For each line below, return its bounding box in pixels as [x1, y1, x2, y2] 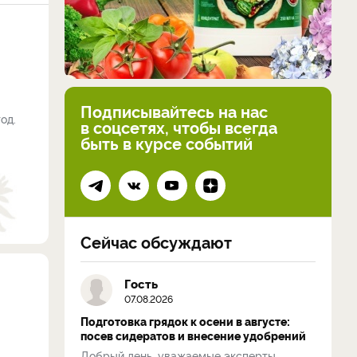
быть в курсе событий [80, 131, 253, 154]
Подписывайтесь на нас [80, 100, 268, 122]
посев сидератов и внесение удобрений [80, 328, 306, 343]
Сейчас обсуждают [80, 230, 232, 253]
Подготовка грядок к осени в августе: [80, 313, 290, 329]
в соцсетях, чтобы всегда [80, 116, 277, 138]
